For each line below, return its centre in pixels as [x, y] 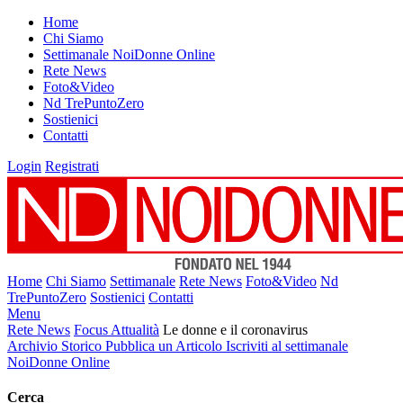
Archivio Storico [56, 346]
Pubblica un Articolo [166, 346]
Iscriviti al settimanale [287, 346]
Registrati [72, 166]
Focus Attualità [116, 330]
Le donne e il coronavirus [235, 330]
